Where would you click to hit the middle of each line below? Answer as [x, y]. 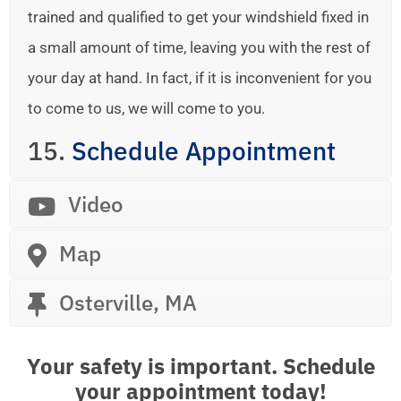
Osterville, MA [128, 302]
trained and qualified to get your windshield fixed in [198, 17]
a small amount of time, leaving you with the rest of [199, 47]
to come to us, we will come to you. [146, 108]
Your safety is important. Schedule [200, 366]
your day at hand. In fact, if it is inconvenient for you [200, 77]
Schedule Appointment [204, 150]
